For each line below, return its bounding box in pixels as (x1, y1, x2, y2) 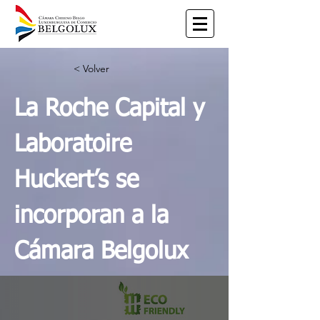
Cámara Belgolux (14, 240, 188, 264)
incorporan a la (14, 204, 169, 228)
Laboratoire (14, 133, 131, 156)
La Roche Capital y (14, 97, 204, 121)
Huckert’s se (14, 169, 139, 192)
